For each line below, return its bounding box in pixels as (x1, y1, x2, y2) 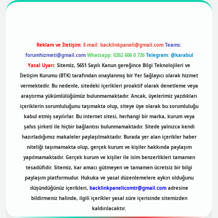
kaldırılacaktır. (92, 205, 126, 212)
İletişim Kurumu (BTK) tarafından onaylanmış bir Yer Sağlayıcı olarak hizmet (20, 73, 198, 79)
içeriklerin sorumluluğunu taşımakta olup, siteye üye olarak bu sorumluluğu (19, 103, 199, 110)
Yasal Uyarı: (28, 62, 55, 69)
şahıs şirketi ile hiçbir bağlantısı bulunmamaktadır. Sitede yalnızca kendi (23, 124, 195, 130)
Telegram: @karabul (145, 52, 193, 59)
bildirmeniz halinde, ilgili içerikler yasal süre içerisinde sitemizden (31, 195, 187, 202)
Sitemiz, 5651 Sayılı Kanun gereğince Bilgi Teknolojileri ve (55, 62, 190, 69)
